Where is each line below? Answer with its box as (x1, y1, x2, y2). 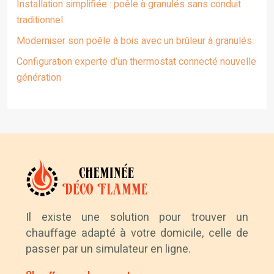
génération (17, 70, 61, 85)
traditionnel (17, 13, 63, 28)
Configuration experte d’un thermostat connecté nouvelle (17, 54, 256, 69)
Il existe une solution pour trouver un (26, 209, 248, 226)
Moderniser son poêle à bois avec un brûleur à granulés (17, 34, 252, 48)
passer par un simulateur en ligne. (26, 241, 191, 257)
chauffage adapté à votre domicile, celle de (26, 225, 248, 242)
